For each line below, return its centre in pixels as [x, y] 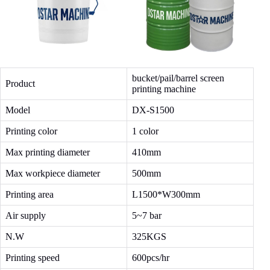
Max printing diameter [48, 152]
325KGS [149, 237]
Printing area [30, 195]
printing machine [164, 89]
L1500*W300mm [166, 195]
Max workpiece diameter [53, 174]
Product [20, 84]
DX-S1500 [153, 110]
